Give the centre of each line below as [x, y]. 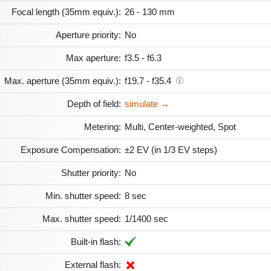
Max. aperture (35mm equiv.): [63, 81]
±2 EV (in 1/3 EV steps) [171, 150]
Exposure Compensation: [71, 150]
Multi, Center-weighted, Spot [180, 127]
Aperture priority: [88, 35]
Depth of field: [94, 104]
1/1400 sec [146, 219]
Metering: [103, 127]
